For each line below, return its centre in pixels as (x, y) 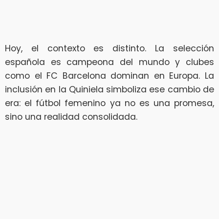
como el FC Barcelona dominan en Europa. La (109, 76)
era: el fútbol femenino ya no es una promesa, (109, 103)
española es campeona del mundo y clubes (109, 62)
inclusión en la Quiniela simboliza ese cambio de (109, 89)
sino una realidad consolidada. (71, 117)
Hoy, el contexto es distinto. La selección (109, 48)
